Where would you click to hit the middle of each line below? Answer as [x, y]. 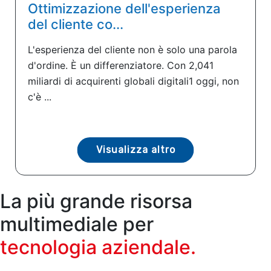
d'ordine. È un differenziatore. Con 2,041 [121, 65]
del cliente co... [76, 24]
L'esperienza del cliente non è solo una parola [132, 49]
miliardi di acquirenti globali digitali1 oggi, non [133, 81]
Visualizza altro [135, 149]
